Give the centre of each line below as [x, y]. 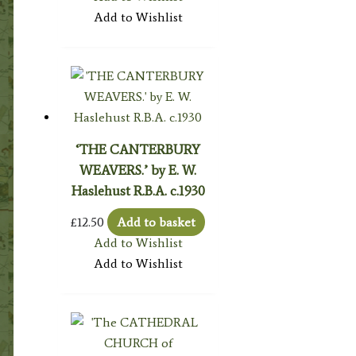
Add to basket [157, 222]
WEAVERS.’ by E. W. [138, 170]
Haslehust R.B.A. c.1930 [138, 190]
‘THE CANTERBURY [138, 149]
